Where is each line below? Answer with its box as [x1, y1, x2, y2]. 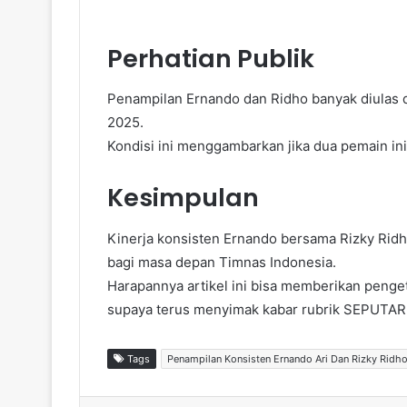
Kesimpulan [107, 181, 259, 215]
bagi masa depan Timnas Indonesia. [107, 253, 336, 271]
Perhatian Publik [107, 41, 314, 75]
